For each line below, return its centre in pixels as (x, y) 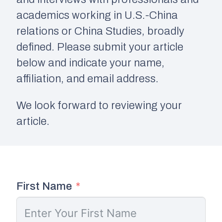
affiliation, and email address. (87, 79)
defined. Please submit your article (100, 47)
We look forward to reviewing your (99, 106)
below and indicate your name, (90, 63)
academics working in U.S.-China (97, 15)
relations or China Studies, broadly (100, 31)
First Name (44, 186)
